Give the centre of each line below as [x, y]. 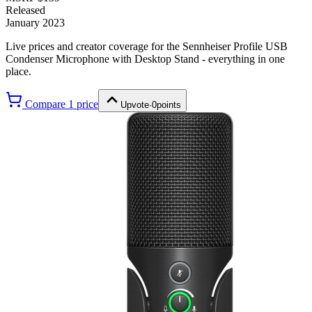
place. [18, 71]
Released [25, 10]
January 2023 [35, 22]
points [169, 104]
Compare [45, 104]
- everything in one [242, 58]
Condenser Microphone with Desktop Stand [102, 58]
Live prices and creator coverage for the [94, 46]
